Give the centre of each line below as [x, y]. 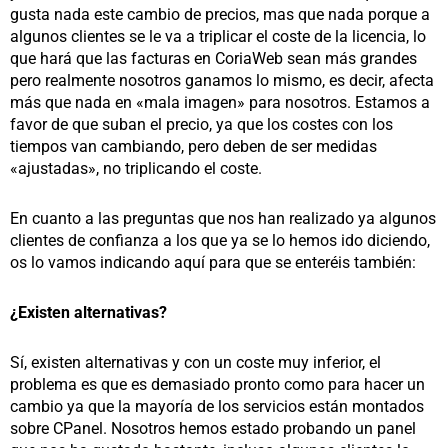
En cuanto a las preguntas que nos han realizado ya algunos [223, 219]
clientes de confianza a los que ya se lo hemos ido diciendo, [220, 241]
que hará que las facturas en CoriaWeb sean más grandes [213, 59]
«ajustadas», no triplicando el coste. [136, 169]
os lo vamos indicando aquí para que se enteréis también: [213, 263]
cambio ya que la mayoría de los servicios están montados [217, 407]
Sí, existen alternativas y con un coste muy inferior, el [195, 363]
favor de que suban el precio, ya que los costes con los [201, 125]
